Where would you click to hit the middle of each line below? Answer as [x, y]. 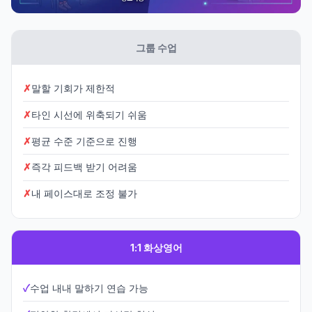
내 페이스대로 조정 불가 [84, 194]
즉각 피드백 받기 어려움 [84, 167]
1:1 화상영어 [156, 247]
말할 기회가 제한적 [73, 88]
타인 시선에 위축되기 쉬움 [89, 114]
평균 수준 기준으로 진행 [84, 141]
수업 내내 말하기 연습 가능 [89, 288]
